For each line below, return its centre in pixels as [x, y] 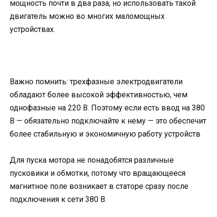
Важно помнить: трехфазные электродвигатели [96, 82]
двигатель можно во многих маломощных [87, 16]
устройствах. [32, 29]
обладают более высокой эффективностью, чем [99, 95]
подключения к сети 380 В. [58, 200]
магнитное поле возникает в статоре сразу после [99, 186]
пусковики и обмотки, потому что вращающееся [98, 173]
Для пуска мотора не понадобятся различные [92, 160]
